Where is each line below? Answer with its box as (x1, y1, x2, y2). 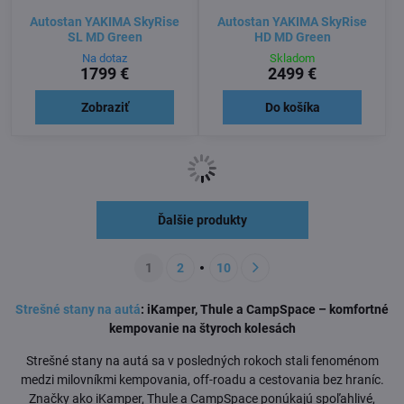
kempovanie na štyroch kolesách (108, 320, 296, 335)
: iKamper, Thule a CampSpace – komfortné (141, 301, 389, 317)
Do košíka (264, 99, 320, 115)
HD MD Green (253, 30, 331, 45)
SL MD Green (67, 30, 142, 45)
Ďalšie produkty (157, 212, 247, 227)
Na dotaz (82, 50, 127, 65)
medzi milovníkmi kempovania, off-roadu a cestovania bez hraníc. (20, 372, 384, 387)
